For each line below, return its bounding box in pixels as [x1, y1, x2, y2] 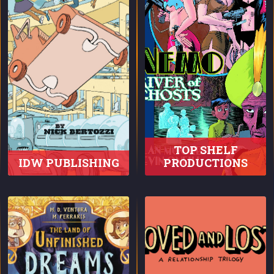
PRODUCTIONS [163, 155, 248, 170]
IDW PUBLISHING [18, 155, 119, 170]
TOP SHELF [173, 143, 238, 157]
